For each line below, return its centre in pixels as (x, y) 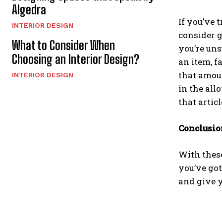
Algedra (29, 9)
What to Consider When (63, 45)
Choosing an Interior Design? (76, 59)
